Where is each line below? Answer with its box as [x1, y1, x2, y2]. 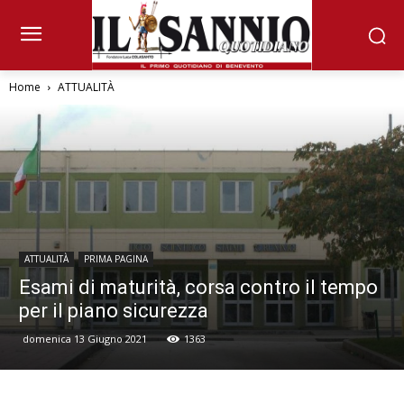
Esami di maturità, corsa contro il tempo [19, 275, 378, 298]
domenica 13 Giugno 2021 [23, 331, 147, 345]
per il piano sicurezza [19, 298, 208, 322]
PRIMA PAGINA [84, 252, 148, 265]
